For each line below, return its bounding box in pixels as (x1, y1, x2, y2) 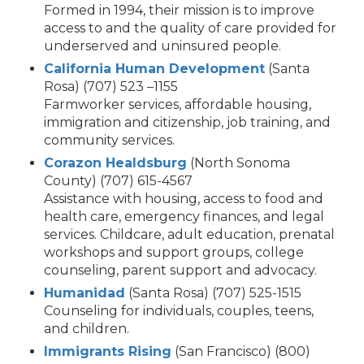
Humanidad (44, 285, 125, 301)
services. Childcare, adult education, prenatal (44, 227, 335, 243)
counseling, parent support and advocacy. (44, 262, 317, 279)
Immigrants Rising (44, 344, 171, 360)
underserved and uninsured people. (44, 38, 281, 54)
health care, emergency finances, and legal (44, 209, 324, 225)
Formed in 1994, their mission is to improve (44, 2, 314, 19)
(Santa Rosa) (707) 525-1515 (125, 285, 301, 301)
